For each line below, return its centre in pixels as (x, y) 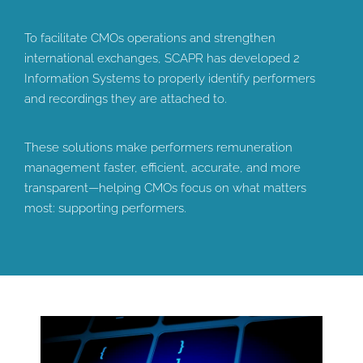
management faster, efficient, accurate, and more (162, 167)
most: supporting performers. (105, 208)
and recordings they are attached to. (126, 98)
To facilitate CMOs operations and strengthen (150, 38)
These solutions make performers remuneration (158, 147)
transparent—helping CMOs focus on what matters (165, 188)
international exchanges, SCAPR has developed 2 (162, 58)
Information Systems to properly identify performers (170, 78)
